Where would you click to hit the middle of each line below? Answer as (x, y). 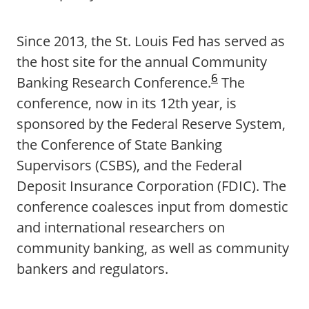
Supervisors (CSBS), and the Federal (129, 165)
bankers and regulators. (92, 269)
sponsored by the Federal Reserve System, (151, 124)
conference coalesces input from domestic (152, 207)
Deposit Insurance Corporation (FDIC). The (151, 186)
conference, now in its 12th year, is (127, 103)
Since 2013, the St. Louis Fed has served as (151, 41)
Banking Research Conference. (114, 82)
